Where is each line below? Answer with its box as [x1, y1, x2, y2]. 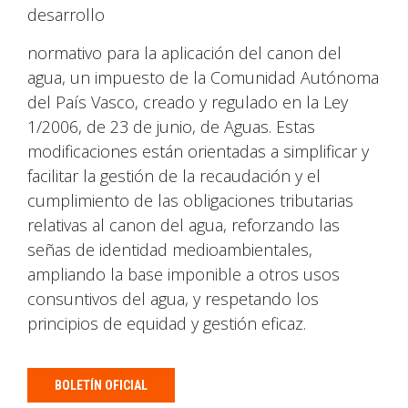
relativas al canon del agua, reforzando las [27, 214, 340, 236]
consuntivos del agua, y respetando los [27, 288, 319, 310]
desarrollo [27, 4, 105, 25]
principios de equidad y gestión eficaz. [27, 312, 306, 334]
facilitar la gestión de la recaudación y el [27, 165, 321, 187]
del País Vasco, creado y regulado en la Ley [27, 91, 348, 113]
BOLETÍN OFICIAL [55, 378, 148, 393]
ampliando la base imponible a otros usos [27, 263, 340, 285]
